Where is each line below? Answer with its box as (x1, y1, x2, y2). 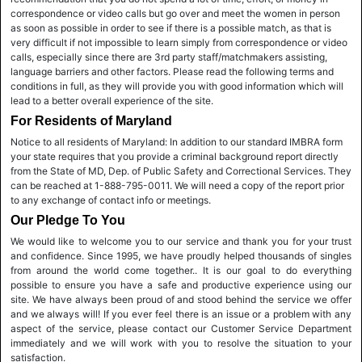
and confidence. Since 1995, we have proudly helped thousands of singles (11, 250, 351, 262)
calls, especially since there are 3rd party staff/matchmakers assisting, (11, 51, 327, 63)
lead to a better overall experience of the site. (11, 95, 213, 107)
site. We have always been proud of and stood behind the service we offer (11, 293, 351, 305)
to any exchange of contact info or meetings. (11, 194, 211, 206)
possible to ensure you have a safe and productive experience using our (11, 279, 351, 291)
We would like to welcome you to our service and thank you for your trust (11, 235, 351, 247)
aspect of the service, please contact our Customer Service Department (11, 322, 351, 335)
